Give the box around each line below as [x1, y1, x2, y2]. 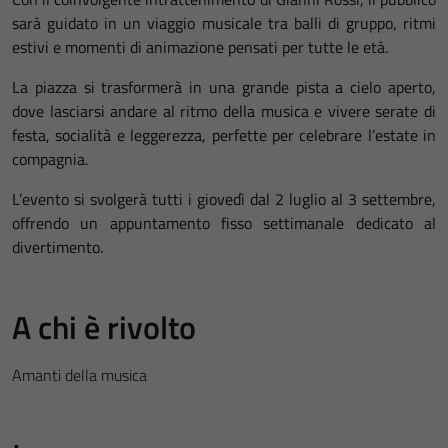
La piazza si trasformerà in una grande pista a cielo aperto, [12, 75, 436, 100]
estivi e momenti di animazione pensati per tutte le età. [12, 35, 388, 60]
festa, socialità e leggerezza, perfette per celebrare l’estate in [12, 123, 436, 148]
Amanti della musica [12, 363, 147, 388]
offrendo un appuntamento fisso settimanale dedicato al [12, 211, 436, 236]
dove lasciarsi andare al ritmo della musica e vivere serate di [12, 99, 436, 124]
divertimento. [12, 235, 103, 260]
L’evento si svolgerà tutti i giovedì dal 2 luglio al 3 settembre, [12, 187, 436, 212]
